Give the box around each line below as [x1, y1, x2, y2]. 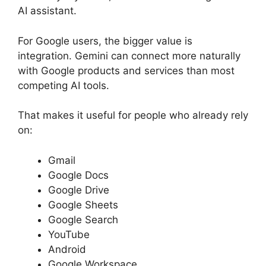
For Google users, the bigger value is [18, 34, 192, 47]
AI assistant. [18, 5, 77, 17]
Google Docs [48, 169, 109, 181]
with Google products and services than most [18, 64, 235, 77]
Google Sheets [48, 198, 118, 211]
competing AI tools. [18, 79, 109, 91]
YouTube [48, 228, 90, 240]
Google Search [48, 213, 118, 226]
